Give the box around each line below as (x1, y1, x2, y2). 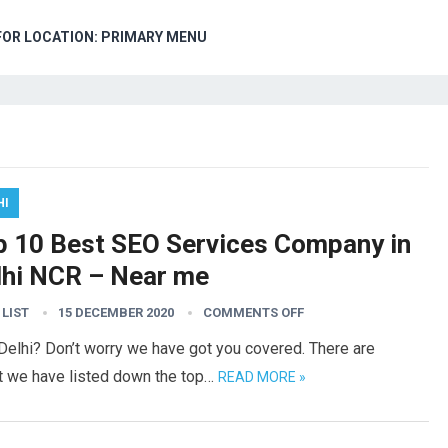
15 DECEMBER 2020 (58, 305, 174, 320)
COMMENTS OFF (203, 305, 304, 320)
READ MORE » (218, 369, 306, 385)
